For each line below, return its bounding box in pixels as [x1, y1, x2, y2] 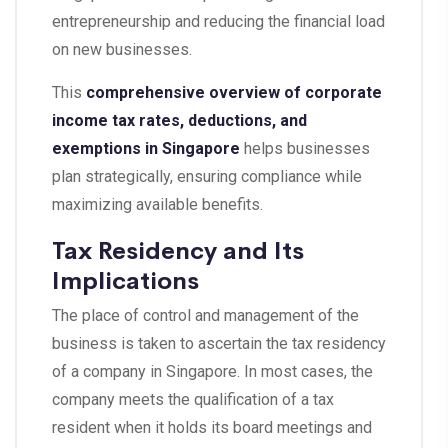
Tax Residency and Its [52, 231, 304, 267]
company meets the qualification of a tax [52, 390, 334, 410]
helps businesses [240, 139, 370, 159]
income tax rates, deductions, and [52, 111, 307, 131]
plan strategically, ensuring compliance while [52, 167, 362, 187]
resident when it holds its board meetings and [52, 418, 372, 438]
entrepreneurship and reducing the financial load [52, 12, 385, 32]
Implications [52, 261, 199, 297]
